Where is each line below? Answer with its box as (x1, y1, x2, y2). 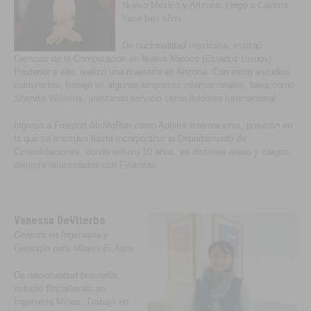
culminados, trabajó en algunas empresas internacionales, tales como (14, 80, 295, 90)
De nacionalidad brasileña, (14, 270, 120, 280)
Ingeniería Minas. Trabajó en (14, 296, 129, 307)
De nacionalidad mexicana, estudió (122, 40, 263, 51)
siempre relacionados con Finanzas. (14, 160, 160, 170)
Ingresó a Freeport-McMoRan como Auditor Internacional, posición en (14, 120, 293, 131)
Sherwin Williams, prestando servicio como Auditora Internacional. (14, 93, 280, 103)
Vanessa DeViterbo (14, 214, 109, 227)
